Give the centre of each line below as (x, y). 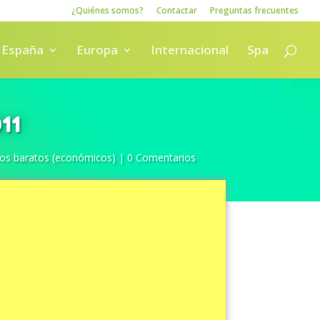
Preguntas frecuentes (254, 10)
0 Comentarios (161, 157)
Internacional (190, 50)
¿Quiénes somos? (107, 10)
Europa (97, 50)
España (22, 50)
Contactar (177, 10)
